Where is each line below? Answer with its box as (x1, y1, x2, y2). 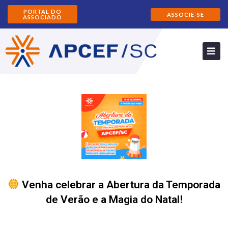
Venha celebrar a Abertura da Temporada (19, 179, 221, 191)
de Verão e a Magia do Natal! (45, 193, 183, 206)
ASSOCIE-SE (166, 11, 204, 18)
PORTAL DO (23, 8, 62, 15)
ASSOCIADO (23, 14, 62, 20)
